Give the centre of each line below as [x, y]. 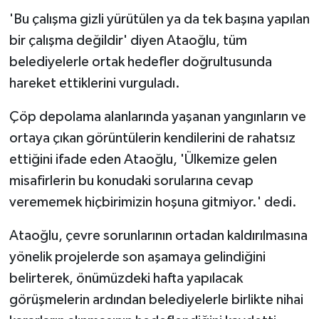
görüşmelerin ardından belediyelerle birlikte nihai [156, 299]
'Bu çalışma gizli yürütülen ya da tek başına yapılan [159, 19]
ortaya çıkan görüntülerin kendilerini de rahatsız [152, 138]
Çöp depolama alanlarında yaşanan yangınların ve [157, 116]
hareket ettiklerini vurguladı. [94, 83]
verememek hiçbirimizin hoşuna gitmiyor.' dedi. [153, 202]
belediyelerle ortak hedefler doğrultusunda [140, 62]
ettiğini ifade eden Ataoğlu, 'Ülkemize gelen [143, 159]
